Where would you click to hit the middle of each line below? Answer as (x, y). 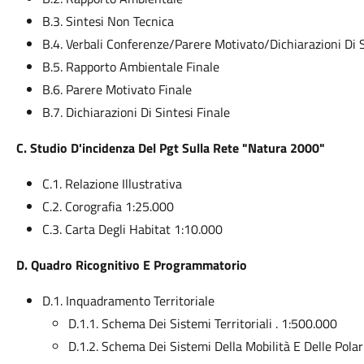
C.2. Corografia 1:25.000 (108, 206)
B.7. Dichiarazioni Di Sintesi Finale (136, 112)
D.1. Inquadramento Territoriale (128, 301)
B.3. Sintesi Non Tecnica (108, 21)
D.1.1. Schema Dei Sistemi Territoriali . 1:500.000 (202, 323)
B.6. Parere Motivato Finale (117, 89)
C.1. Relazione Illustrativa (112, 184)
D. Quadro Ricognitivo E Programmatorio (131, 265)
